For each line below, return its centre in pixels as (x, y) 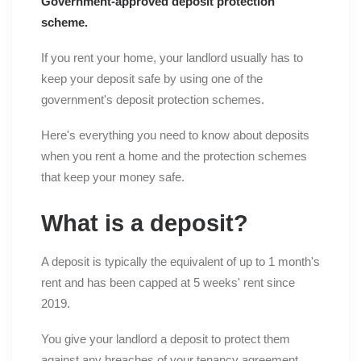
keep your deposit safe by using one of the (152, 79)
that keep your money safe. (113, 177)
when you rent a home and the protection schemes (174, 156)
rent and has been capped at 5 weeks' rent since (168, 283)
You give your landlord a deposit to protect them (166, 339)
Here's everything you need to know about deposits (175, 135)
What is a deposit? (145, 224)
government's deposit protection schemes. (153, 100)
